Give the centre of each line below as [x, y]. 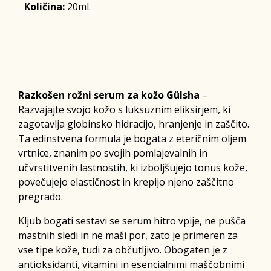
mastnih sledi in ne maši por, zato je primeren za [128, 235]
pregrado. [41, 196]
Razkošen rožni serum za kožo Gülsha [109, 95]
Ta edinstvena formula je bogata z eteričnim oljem [132, 138]
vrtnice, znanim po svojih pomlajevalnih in [113, 153]
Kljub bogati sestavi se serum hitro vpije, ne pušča [132, 220]
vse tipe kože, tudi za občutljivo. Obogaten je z [123, 250]
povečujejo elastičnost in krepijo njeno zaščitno [126, 182]
